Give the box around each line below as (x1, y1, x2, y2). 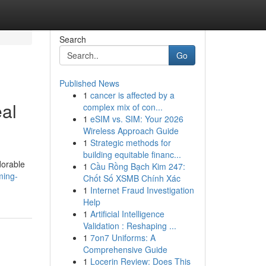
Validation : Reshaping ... (83, 220, 176, 232)
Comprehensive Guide (83, 243, 167, 255)
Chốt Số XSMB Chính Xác (83, 172, 180, 184)
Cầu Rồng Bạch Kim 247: (90, 160, 185, 172)
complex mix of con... (83, 101, 163, 113)
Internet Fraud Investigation (90, 184, 194, 196)
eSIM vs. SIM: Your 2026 (90, 113, 183, 125)
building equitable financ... (83, 148, 181, 160)
